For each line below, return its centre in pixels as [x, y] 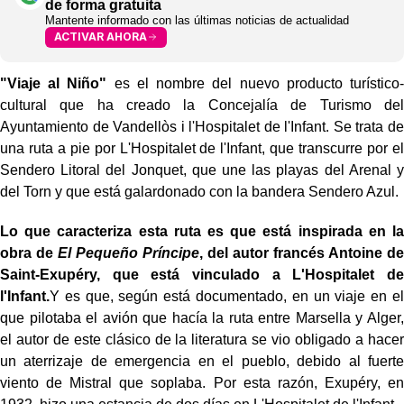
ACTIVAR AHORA [101, 37]
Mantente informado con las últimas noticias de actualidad [197, 20]
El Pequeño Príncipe [129, 252]
